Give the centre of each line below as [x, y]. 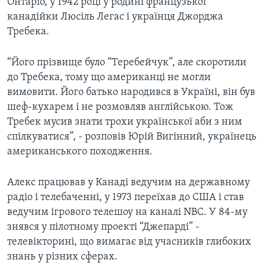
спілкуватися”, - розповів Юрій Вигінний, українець [132, 137]
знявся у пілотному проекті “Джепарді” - [103, 227]
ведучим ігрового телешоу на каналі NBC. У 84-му [127, 213]
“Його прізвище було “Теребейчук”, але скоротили [127, 63]
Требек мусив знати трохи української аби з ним [125, 122]
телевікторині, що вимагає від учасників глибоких [129, 242]
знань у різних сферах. [62, 257]
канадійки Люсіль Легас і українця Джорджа [115, 17]
